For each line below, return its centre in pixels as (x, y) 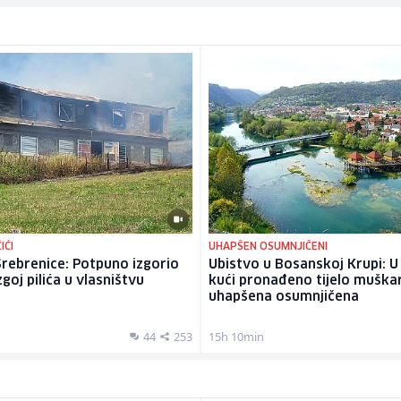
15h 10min (236, 336)
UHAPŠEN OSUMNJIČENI (268, 246)
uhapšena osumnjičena (284, 297)
